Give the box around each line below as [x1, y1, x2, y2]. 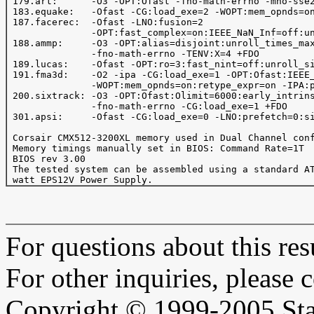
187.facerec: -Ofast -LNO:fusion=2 [7, 17, 203, 27]
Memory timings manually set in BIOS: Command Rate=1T [7, 143, 304, 153]
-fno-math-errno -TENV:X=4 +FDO [7, 48, 259, 59]
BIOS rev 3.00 [7, 153, 86, 164]
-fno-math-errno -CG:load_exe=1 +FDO [7, 101, 287, 111]
